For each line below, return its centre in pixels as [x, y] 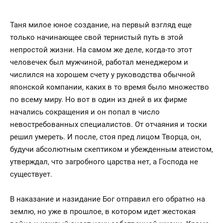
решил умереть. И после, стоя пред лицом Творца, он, [106, 137]
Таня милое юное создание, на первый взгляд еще [101, 25]
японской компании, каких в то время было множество [110, 87]
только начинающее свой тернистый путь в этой [97, 37]
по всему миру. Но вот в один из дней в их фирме [99, 100]
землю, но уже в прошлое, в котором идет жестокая [103, 212]
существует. [31, 174]
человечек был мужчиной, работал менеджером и [99, 62]
